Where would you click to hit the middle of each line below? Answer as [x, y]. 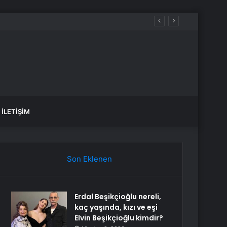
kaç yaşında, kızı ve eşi [116, 207]
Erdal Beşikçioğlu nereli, [118, 197]
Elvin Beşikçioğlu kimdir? [119, 218]
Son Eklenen [89, 159]
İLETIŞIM [16, 111]
